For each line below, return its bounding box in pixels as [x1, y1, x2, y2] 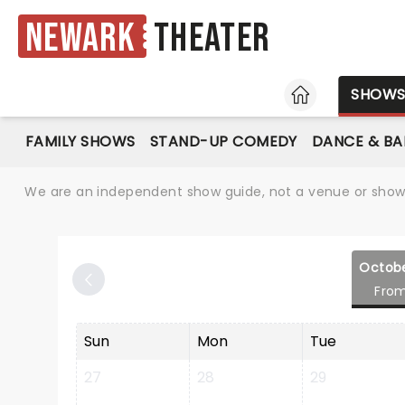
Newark [25, 14, 137, 62]
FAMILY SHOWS [25, 131, 136, 152]
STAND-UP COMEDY [149, 131, 297, 152]
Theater [154, 14, 270, 63]
